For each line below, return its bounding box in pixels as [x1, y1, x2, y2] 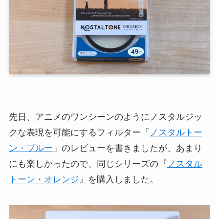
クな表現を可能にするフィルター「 [8, 128, 150, 138]
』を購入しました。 [79, 175, 158, 185]
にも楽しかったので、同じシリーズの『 [8, 159, 167, 169]
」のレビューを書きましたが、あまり [52, 143, 202, 153]
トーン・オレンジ [8, 175, 79, 185]
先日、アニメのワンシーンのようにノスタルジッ [8, 112, 202, 122]
